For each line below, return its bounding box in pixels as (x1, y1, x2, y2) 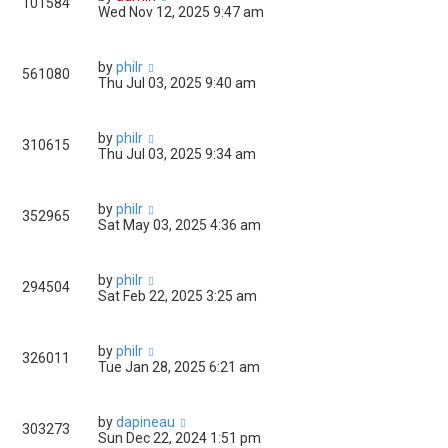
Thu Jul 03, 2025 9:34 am (98, 146, 256, 163)
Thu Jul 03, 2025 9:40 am (98, 75, 256, 92)
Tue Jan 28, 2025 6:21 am (98, 359, 260, 376)
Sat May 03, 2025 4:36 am (98, 217, 261, 234)
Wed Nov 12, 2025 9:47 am (98, 4, 264, 21)
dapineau (116, 414, 175, 431)
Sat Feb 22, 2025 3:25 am (98, 288, 257, 305)
